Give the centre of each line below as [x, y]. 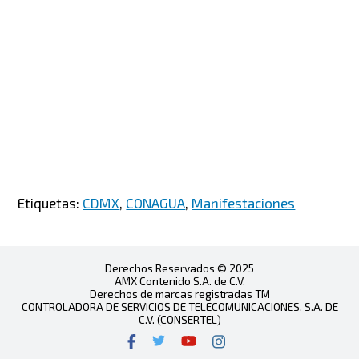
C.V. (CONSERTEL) [179, 320]
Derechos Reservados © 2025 [179, 268]
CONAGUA [156, 203]
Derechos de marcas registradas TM [179, 294]
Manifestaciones [244, 203]
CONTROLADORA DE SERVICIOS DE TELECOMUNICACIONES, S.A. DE [179, 307]
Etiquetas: [50, 203]
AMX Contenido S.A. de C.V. [179, 281]
